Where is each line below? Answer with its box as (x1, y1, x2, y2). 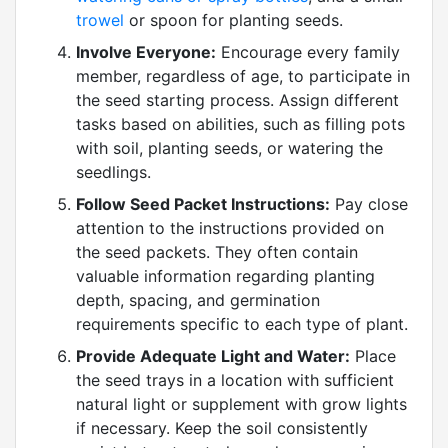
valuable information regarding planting (76, 266, 375, 287)
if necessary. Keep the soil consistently (76, 418, 368, 439)
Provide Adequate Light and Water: (76, 346, 350, 367)
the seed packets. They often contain (76, 242, 358, 263)
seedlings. (76, 162, 151, 183)
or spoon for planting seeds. (124, 10, 343, 31)
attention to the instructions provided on (76, 218, 384, 239)
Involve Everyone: (76, 42, 216, 63)
